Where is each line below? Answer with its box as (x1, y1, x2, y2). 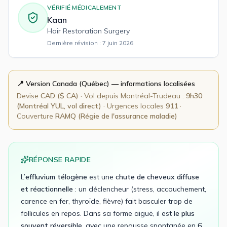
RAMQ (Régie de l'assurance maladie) (55, 111, 177, 121)
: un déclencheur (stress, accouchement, (73, 184, 206, 194)
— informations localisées (109, 79, 195, 88)
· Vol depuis (79, 91, 121, 100)
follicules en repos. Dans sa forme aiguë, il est (21, 209, 174, 218)
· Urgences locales (101, 101, 166, 110)
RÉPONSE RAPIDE (29, 155, 91, 164)
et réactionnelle (21, 184, 73, 194)
